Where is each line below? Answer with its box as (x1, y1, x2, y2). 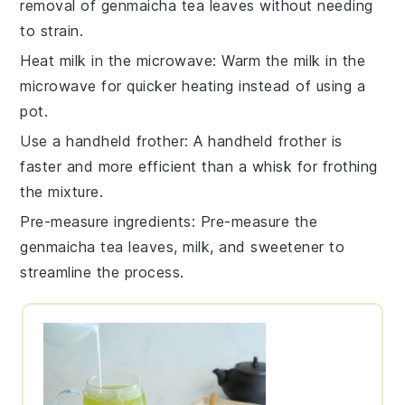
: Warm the (212, 51, 294, 70)
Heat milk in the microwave (20, 51, 213, 70)
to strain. (20, 21, 84, 40)
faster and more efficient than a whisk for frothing (20, 156, 378, 175)
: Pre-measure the (191, 212, 318, 231)
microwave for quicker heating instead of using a (20, 76, 366, 95)
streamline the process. (20, 262, 184, 281)
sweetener (250, 237, 325, 256)
